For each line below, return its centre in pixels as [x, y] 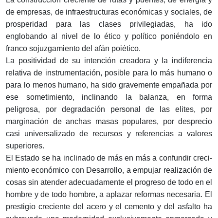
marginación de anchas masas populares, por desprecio [109, 122]
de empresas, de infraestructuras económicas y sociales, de [109, 12]
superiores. [25, 146]
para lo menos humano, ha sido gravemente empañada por [109, 85]
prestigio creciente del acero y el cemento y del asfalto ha [109, 207]
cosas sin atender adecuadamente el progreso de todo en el [109, 182]
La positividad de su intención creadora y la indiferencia [109, 61]
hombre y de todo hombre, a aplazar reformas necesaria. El [109, 195]
